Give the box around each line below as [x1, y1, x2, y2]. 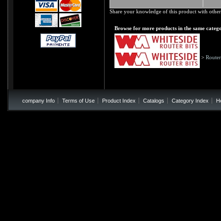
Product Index [102, 97, 136, 104]
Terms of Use [62, 97, 95, 104]
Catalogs [143, 97, 164, 104]
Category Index [172, 97, 209, 104]
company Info [22, 97, 55, 104]
